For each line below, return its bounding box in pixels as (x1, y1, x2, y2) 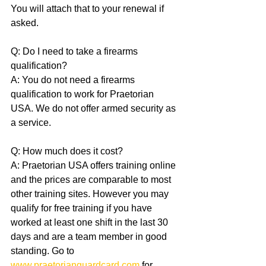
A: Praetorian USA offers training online (11, 160, 178, 171)
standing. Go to (11, 246, 77, 256)
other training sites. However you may (11, 189, 171, 199)
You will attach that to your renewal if (11, 4, 166, 14)
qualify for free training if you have (11, 203, 154, 214)
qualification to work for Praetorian (11, 89, 156, 100)
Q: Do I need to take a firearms (11, 46, 140, 57)
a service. (11, 118, 51, 128)
